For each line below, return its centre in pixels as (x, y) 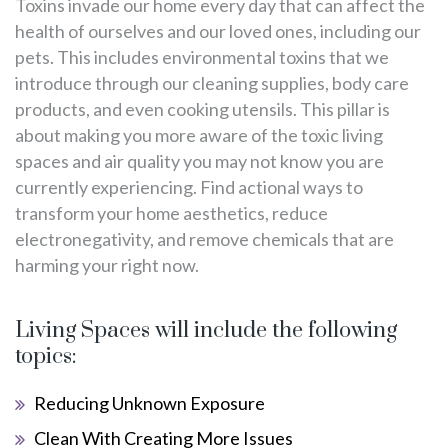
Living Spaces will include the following (206, 331)
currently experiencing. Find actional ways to (189, 187)
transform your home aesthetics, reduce (171, 213)
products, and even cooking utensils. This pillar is (202, 109)
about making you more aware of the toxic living (199, 135)
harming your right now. (107, 265)
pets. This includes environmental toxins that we (202, 57)
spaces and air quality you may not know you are (199, 161)
